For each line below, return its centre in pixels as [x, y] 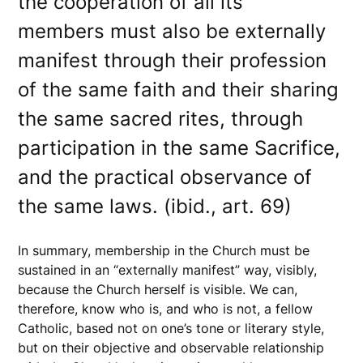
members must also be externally [172, 31]
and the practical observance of [165, 177]
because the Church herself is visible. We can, [158, 289]
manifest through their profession [173, 60]
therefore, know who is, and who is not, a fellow [166, 308]
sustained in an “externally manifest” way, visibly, [168, 269]
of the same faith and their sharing [179, 89]
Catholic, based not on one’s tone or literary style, [171, 328]
